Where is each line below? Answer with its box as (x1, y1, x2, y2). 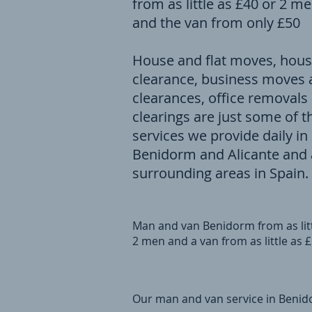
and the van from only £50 (132, 13, 300, 32)
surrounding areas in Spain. (132, 164, 309, 182)
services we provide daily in (132, 126, 308, 145)
